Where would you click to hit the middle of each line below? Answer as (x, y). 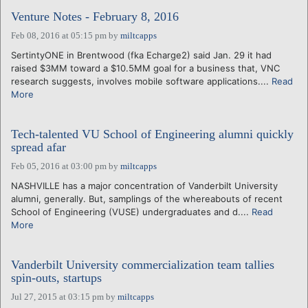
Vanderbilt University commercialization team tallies (143, 264)
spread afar (38, 147)
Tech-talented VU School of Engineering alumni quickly (152, 134)
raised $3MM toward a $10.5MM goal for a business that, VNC (145, 68)
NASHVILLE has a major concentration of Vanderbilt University (144, 185)
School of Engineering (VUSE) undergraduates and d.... (131, 211)
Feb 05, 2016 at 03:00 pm (59, 166)
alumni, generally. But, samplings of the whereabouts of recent (147, 198)
